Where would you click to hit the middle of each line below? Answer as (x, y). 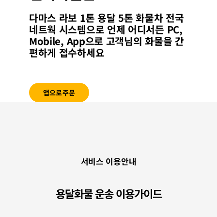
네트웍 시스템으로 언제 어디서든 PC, (106, 29)
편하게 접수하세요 (67, 52)
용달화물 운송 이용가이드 (108, 193)
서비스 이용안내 (108, 161)
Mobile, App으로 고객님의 (87, 41)
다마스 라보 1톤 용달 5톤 (83, 17)
